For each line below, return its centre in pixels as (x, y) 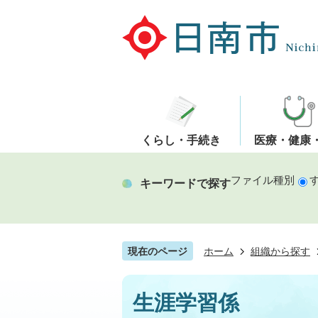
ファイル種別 (263, 180)
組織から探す (280, 251)
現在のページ (158, 251)
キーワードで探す (185, 183)
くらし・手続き (181, 140)
